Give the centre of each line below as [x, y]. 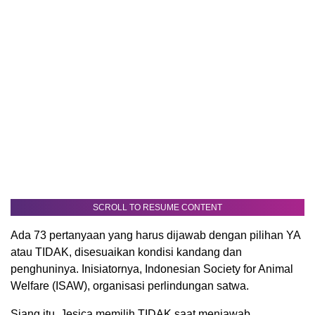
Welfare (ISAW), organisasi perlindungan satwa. [130, 286]
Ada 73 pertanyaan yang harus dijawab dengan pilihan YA [155, 236]
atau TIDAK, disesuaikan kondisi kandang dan [126, 252]
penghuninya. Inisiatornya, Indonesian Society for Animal [152, 269]
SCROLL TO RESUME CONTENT [157, 208]
